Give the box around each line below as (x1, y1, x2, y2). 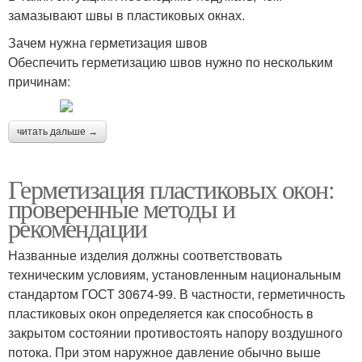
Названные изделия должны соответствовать (8, 245, 282, 264)
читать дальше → (17, 125, 98, 137)
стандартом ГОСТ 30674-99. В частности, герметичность (8, 284, 345, 303)
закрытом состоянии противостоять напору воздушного (8, 322, 343, 342)
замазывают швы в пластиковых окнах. (8, 5, 245, 24)
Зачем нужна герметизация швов (8, 32, 208, 52)
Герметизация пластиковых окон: (8, 170, 334, 206)
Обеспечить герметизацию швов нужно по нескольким (8, 52, 333, 71)
